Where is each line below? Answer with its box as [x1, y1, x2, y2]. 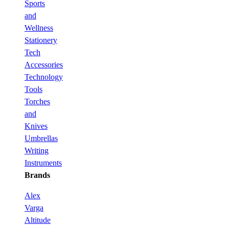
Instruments [25, 158, 62, 168]
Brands [25, 171, 50, 180]
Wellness [25, 24, 53, 33]
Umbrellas [25, 134, 58, 143]
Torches [25, 97, 50, 106]
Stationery [25, 36, 57, 45]
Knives [25, 122, 48, 131]
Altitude [25, 216, 51, 225]
